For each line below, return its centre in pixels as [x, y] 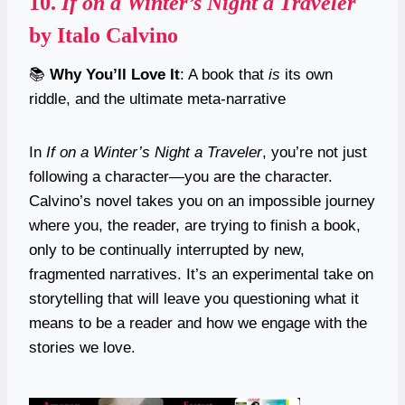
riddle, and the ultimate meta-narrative [157, 99]
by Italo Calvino [104, 35]
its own [306, 74]
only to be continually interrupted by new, [167, 250]
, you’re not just [315, 152]
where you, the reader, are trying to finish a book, [195, 225]
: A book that [224, 74]
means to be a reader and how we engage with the [198, 323]
